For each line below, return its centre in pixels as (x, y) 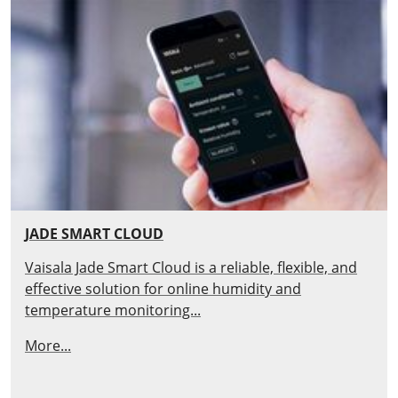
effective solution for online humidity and (163, 288)
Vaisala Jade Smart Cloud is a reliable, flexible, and (191, 267)
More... (48, 345)
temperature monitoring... (113, 310)
